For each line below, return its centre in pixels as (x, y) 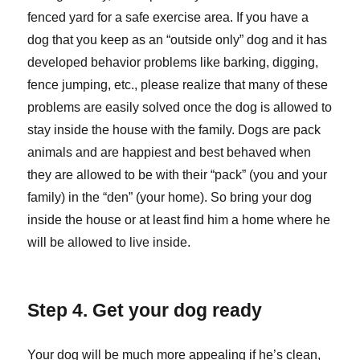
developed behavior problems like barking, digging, (173, 63)
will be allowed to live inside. (109, 243)
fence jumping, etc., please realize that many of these (178, 85)
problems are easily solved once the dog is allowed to (180, 108)
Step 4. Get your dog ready (145, 311)
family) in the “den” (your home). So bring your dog (170, 198)
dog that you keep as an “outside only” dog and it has (178, 40)
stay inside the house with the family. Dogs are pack (174, 130)
